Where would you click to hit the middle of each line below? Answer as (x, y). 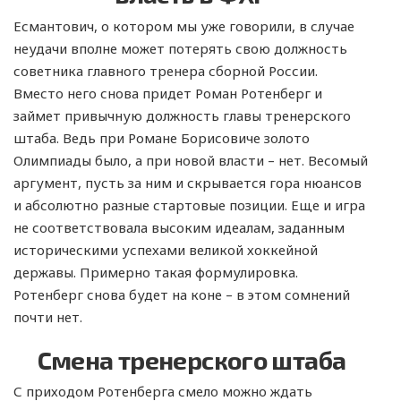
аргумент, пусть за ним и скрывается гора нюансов (188, 182)
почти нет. (48, 316)
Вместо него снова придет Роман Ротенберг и (168, 93)
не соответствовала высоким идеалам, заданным (179, 227)
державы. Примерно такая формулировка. (156, 272)
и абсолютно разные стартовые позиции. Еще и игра (189, 205)
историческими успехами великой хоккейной (166, 249)
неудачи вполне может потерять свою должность (180, 48)
